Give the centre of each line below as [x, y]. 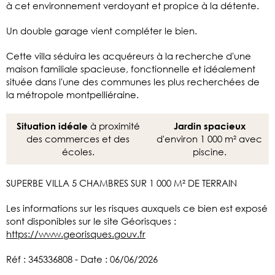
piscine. [209, 151]
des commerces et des [78, 138]
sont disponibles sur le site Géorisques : [91, 221]
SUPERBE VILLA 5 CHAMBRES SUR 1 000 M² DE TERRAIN [122, 183]
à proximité [114, 126]
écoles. [78, 151]
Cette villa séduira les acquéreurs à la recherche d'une [129, 56]
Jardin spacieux [209, 126]
